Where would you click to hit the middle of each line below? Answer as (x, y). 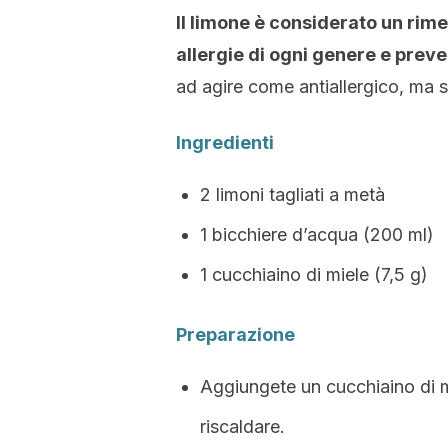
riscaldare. (242, 426)
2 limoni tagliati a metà (292, 194)
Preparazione (235, 334)
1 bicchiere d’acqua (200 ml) (317, 234)
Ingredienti (225, 142)
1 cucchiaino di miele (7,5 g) (314, 274)
